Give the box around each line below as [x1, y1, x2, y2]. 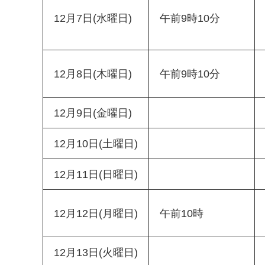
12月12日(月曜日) [54, 208, 138, 220]
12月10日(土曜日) [54, 138, 138, 150]
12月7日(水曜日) [54, 12, 132, 25]
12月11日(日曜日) [54, 169, 138, 181]
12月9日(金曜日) [54, 107, 132, 119]
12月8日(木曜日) [54, 68, 132, 80]
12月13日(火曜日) [54, 247, 138, 259]
